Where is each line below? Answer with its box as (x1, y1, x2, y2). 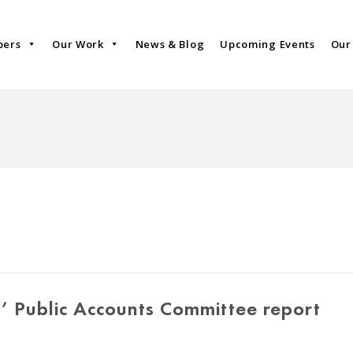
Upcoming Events (220, 37, 315, 52)
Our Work (52, 37, 104, 52)
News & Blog (135, 37, 205, 52)
